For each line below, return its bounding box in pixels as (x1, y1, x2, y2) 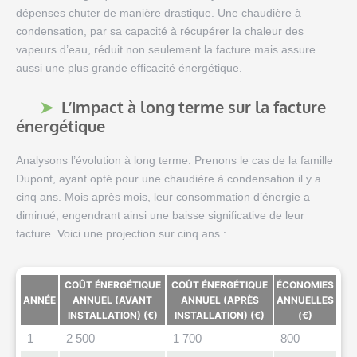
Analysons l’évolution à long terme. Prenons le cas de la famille (16, 154, 333, 167)
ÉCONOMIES (277, 279, 334, 292)
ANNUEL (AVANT (73, 294, 152, 307)
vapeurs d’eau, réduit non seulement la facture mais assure (16, 43, 316, 57)
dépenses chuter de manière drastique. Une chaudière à (16, 6, 301, 20)
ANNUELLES (277, 294, 334, 307)
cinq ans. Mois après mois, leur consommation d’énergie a (16, 190, 310, 204)
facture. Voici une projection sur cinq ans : (16, 227, 226, 241)
